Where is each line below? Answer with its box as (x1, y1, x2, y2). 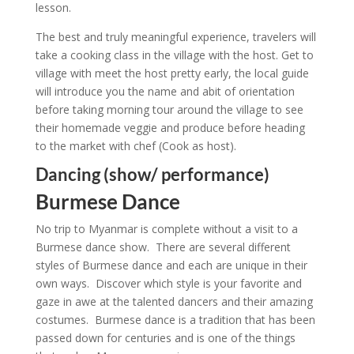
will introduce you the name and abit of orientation (35, 84, 295, 99)
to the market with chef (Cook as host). (35, 138, 236, 153)
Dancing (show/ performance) (35, 164, 269, 185)
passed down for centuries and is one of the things (35, 330, 296, 345)
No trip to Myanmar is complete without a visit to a (35, 221, 298, 236)
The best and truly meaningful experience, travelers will (35, 29, 316, 44)
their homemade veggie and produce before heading (35, 120, 305, 135)
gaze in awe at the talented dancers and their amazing (35, 294, 313, 309)
